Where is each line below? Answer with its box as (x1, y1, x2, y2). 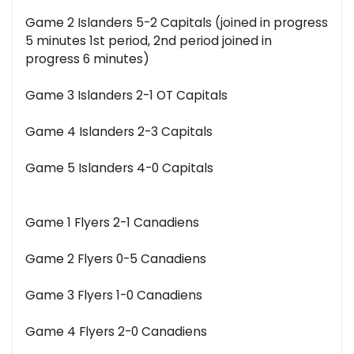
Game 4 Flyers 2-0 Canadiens (25, 323, 207, 341)
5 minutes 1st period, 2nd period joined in (25, 32, 272, 50)
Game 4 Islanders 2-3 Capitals (25, 123, 213, 141)
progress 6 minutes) (25, 51, 149, 68)
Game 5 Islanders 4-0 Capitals (25, 160, 213, 177)
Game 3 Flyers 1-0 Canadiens (25, 287, 202, 304)
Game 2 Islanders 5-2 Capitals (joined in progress (25, 14, 328, 32)
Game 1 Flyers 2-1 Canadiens (25, 214, 199, 232)
